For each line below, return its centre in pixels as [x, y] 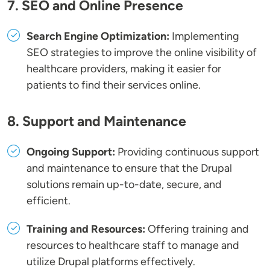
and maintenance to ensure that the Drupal [129, 168]
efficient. [49, 201]
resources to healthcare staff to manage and [133, 246]
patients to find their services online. [114, 85]
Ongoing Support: [71, 152]
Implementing [204, 36]
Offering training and [197, 229]
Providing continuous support [187, 152]
